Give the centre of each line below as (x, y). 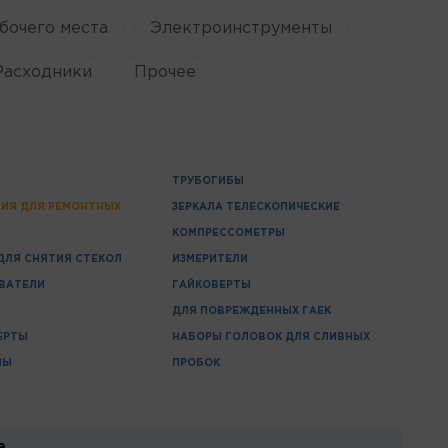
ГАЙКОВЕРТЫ (211, 285)
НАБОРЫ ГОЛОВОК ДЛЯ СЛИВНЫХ (270, 337)
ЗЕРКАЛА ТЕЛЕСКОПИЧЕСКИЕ (255, 207)
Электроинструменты (240, 28)
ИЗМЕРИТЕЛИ (209, 259)
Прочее (164, 72)
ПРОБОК (195, 363)
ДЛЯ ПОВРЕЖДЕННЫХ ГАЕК (251, 311)
